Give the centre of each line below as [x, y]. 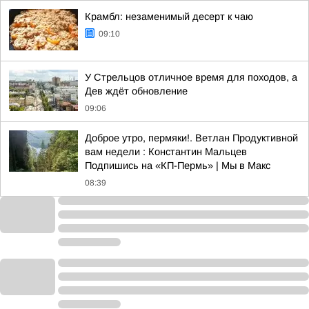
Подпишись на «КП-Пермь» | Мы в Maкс [178, 166]
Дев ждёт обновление [136, 91]
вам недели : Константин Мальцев [166, 152]
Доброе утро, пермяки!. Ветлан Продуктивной [191, 138]
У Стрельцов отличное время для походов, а [191, 77]
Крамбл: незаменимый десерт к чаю [169, 17]
